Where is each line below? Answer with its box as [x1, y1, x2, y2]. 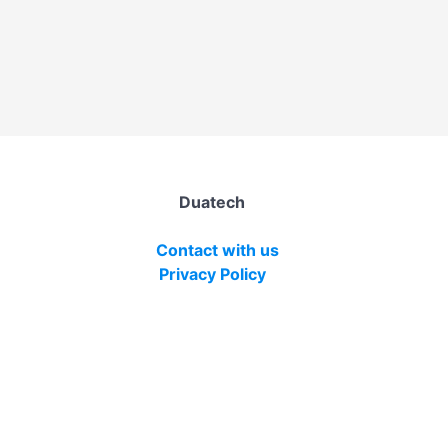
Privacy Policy [158, 263, 266, 284]
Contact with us [155, 239, 279, 260]
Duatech [179, 191, 245, 212]
